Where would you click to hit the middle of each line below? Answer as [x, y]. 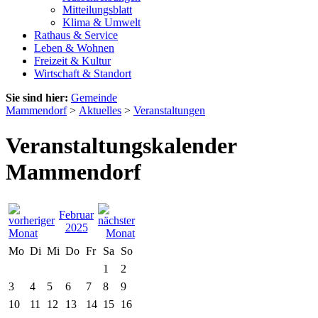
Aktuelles [100, 111]
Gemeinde [94, 98]
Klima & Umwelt [102, 23]
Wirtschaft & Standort [83, 74]
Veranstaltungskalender [121, 145]
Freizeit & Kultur [72, 61]
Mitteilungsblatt [97, 10]
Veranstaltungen [169, 111]
